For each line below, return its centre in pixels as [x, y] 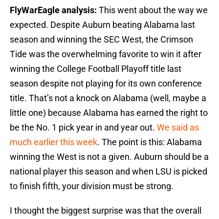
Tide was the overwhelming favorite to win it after [106, 54]
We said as [178, 128]
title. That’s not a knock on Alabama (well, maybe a [108, 98]
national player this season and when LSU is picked [109, 172]
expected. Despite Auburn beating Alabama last [102, 25]
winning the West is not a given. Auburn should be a [109, 157]
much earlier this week [54, 142]
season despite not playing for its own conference [106, 84]
